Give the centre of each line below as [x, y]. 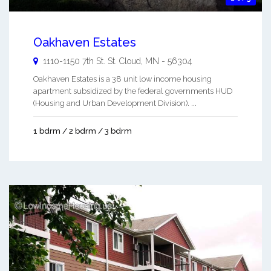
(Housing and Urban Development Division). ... [115, 103]
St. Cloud [124, 61]
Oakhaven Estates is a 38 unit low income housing [122, 79]
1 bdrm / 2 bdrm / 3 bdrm [83, 131]
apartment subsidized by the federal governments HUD [133, 91]
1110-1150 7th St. [75, 61]
